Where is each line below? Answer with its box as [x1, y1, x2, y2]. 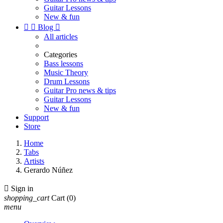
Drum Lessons [44, 77, 90, 86]
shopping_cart [4, 194, 49, 202]
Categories [44, 50, 77, 59]
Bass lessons [44, 59, 83, 68]
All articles [44, 32, 78, 41]
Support [24, 113, 49, 121]
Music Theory [44, 68, 88, 77]
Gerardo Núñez [24, 166, 73, 174]
